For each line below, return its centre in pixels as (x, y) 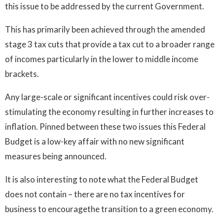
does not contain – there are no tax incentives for (95, 194)
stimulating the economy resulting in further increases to (109, 111)
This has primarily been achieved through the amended (105, 29)
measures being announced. (56, 156)
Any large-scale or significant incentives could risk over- (107, 97)
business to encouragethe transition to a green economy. (109, 209)
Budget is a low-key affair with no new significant (95, 141)
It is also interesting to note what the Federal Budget (102, 179)
